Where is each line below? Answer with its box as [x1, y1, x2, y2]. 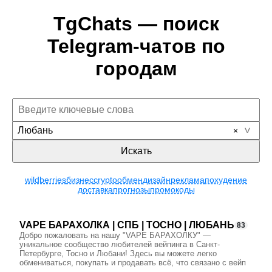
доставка [77, 185, 113, 195]
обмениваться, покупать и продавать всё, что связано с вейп [19, 258, 246, 268]
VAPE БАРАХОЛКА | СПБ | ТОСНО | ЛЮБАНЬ [19, 220, 234, 231]
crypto [93, 175, 117, 185]
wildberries [25, 175, 66, 185]
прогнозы [112, 185, 150, 195]
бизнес [66, 175, 93, 185]
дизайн [143, 175, 171, 185]
